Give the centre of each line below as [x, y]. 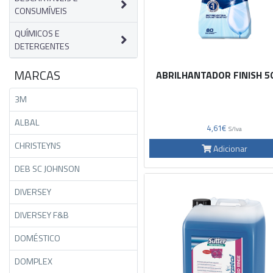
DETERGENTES [42, 46]
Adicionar [230, 148]
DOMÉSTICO [37, 238]
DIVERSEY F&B [42, 215]
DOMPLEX [34, 261]
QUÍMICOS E [37, 33]
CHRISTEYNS [38, 145]
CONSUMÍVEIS [41, 11]
